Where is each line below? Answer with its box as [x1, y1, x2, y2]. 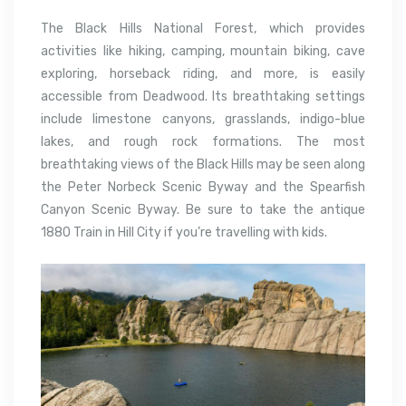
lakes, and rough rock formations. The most [41, 133, 365, 150]
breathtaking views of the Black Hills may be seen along [41, 156, 365, 172]
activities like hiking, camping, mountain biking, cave [41, 43, 365, 59]
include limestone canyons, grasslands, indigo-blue [41, 111, 365, 127]
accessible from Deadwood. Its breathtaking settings [41, 88, 365, 104]
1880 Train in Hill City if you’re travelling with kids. [41, 224, 327, 240]
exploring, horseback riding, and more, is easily [41, 65, 365, 82]
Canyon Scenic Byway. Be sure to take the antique [41, 201, 365, 217]
